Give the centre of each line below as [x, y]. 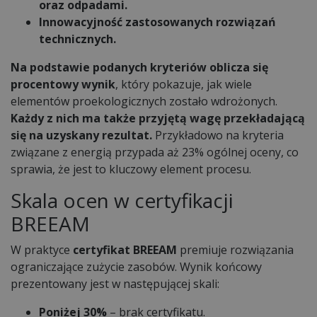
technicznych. [77, 39]
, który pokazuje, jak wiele [184, 84]
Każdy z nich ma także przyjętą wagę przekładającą [158, 118]
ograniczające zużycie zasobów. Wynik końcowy [136, 266]
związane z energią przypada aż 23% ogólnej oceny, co [155, 152]
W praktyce [42, 249]
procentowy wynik [63, 84]
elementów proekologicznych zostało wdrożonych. [144, 101]
